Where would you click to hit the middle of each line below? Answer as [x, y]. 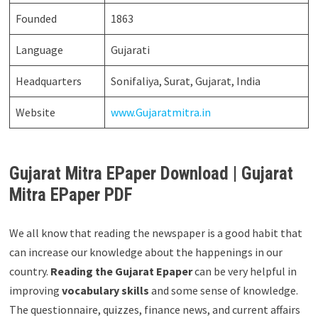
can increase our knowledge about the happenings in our [146, 252]
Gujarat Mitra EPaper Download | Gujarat [151, 174]
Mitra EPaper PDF [71, 195]
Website [35, 113]
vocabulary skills [106, 291]
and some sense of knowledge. [224, 291]
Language [39, 50]
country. [29, 272]
